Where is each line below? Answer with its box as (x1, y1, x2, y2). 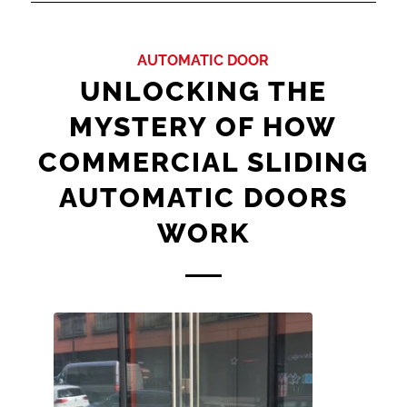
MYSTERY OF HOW (69, 111, 338, 144)
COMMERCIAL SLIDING (37, 146, 369, 179)
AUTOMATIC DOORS (58, 182, 348, 214)
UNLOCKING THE (79, 75, 327, 108)
